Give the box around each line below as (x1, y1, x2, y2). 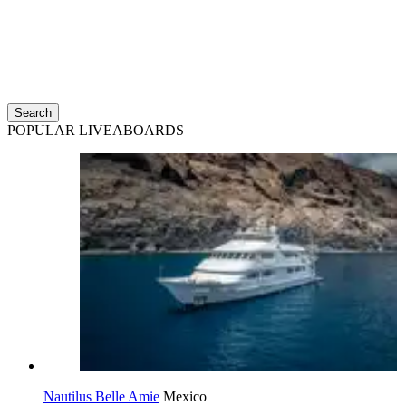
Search (14, 106, 52, 120)
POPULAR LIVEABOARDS (7, 122, 184, 138)
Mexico (163, 389, 207, 404)
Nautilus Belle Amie (43, 389, 159, 404)
